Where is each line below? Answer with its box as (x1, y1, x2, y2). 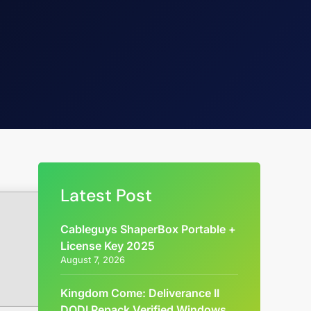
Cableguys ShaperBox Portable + (60, 222, 237, 236)
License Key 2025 (60, 239, 155, 253)
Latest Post (60, 184, 153, 207)
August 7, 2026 (60, 254, 126, 265)
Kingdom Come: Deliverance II (60, 286, 220, 300)
